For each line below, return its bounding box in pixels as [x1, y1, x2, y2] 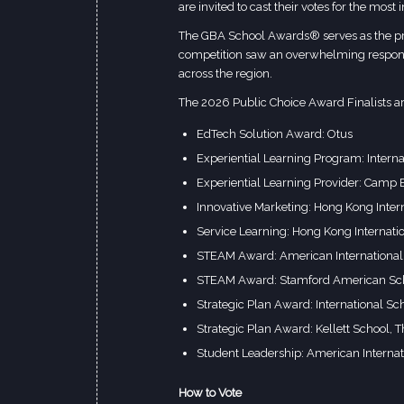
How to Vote [179, 386, 244, 400]
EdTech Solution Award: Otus [197, 127, 353, 142]
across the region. [179, 67, 275, 81]
